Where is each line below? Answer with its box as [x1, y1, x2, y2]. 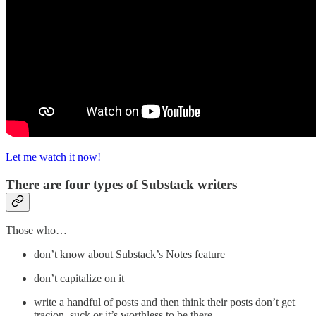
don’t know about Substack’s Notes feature [34, 248, 225, 261]
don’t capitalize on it [34, 272, 124, 285]
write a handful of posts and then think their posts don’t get [34, 296, 295, 309]
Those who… [6, 224, 67, 237]
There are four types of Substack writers [6, 176, 237, 192]
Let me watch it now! [6, 151, 101, 164]
